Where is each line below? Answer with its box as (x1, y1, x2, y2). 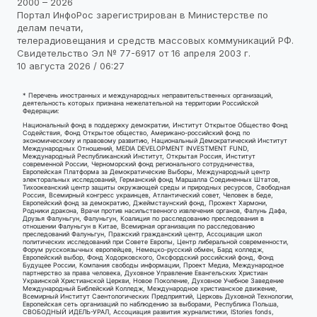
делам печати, (17, 22, 83, 34)
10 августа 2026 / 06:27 (17, 60, 125, 72)
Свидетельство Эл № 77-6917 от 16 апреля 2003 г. (17, 47, 250, 59)
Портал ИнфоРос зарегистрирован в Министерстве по (17, 9, 268, 21)
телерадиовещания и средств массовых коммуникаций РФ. (17, 35, 294, 47)
